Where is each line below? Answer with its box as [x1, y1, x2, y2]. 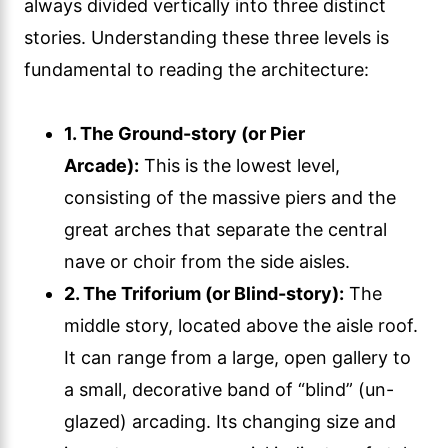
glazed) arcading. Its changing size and [64, 410, 396, 432]
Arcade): [64, 154, 139, 176]
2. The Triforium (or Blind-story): [64, 282, 344, 304]
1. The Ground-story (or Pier [64, 122, 305, 144]
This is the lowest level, [139, 154, 340, 176]
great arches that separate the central [64, 218, 387, 240]
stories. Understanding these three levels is [24, 26, 389, 48]
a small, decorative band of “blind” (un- [64, 378, 394, 400]
